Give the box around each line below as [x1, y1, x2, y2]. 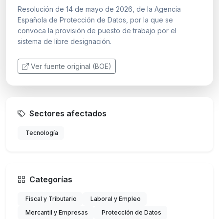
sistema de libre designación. [18, 37, 111, 45]
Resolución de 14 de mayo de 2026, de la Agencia [18, 4, 181, 13]
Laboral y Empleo [90, 195, 141, 202]
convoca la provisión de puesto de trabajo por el [18, 26, 176, 35]
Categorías [29, 174, 72, 184]
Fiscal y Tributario [25, 195, 77, 202]
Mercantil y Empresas [25, 208, 88, 216]
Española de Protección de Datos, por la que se [18, 15, 173, 24]
